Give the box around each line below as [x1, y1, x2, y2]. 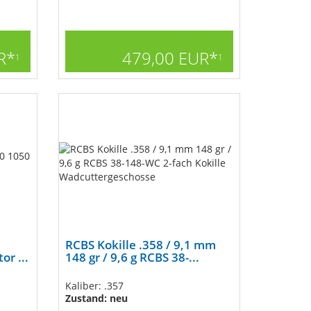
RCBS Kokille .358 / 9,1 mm [65, 237, 216, 253]
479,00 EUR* [122, 47, 218, 69]
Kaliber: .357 [65, 279, 124, 292]
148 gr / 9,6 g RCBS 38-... [65, 249, 199, 265]
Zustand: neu [65, 292, 128, 305]
